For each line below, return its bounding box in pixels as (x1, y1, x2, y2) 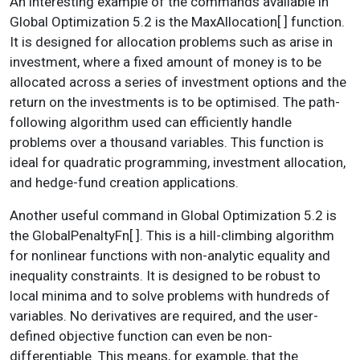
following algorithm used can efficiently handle (10, 113, 292, 130)
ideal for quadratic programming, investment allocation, (10, 153, 346, 170)
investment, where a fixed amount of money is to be (10, 53, 321, 70)
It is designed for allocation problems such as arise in (10, 33, 333, 50)
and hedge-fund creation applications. (10, 174, 239, 190)
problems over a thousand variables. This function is (10, 133, 324, 150)
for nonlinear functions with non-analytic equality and (10, 247, 330, 264)
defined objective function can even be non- (10, 327, 272, 344)
